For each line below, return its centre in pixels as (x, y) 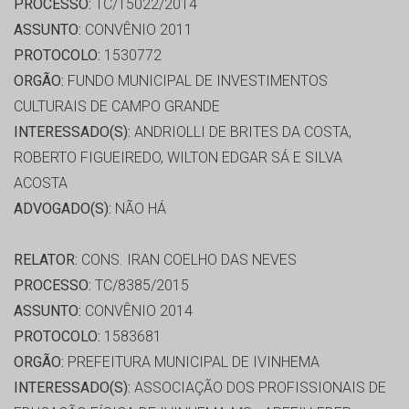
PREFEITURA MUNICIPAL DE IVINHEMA (192, 362)
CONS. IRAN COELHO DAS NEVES (187, 260)
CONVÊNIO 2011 (137, 30)
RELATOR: (46, 260)
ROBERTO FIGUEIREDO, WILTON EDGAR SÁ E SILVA (178, 158)
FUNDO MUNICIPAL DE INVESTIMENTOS (196, 81)
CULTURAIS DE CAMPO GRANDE (117, 107)
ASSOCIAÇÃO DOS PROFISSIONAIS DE (258, 388)
